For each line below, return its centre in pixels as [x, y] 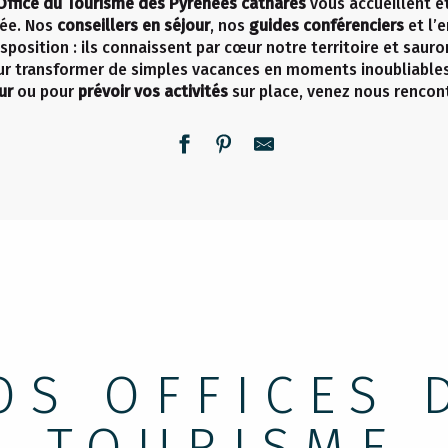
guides [273, 25]
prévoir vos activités [153, 91]
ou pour [45, 91]
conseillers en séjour [133, 25]
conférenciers [353, 25]
